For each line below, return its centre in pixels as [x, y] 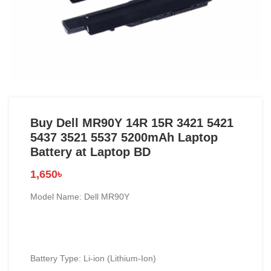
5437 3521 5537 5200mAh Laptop [124, 137]
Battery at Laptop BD [90, 152]
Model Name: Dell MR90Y [80, 197]
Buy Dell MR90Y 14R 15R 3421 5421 [132, 123]
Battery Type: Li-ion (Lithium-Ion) [93, 258]
